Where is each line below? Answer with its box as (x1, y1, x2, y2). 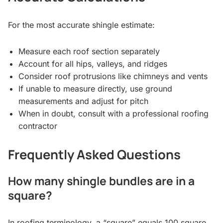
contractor (18, 120, 57, 131)
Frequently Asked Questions (8, 145, 181, 163)
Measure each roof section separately (18, 46, 160, 56)
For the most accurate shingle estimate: (8, 19, 155, 30)
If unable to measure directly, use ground (18, 83, 172, 94)
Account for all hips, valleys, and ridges (18, 58, 167, 69)
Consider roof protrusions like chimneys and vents (18, 71, 208, 81)
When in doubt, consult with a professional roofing (18, 108, 209, 118)
